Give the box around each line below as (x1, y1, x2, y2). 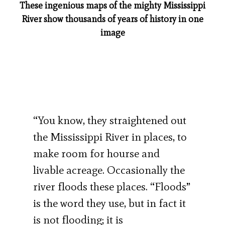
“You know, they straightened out (33, 113, 187, 127)
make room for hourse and (33, 146, 160, 160)
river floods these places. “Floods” (33, 179, 191, 193)
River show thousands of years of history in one (22, 13, 203, 25)
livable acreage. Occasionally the (33, 163, 185, 177)
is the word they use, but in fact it (33, 196, 186, 210)
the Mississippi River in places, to (33, 130, 187, 144)
